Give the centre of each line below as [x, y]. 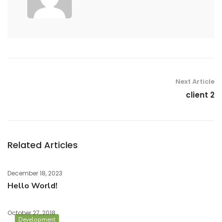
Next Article [195, 82]
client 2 [200, 95]
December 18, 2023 [35, 173]
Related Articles [43, 145]
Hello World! [32, 186]
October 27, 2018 [31, 213]
